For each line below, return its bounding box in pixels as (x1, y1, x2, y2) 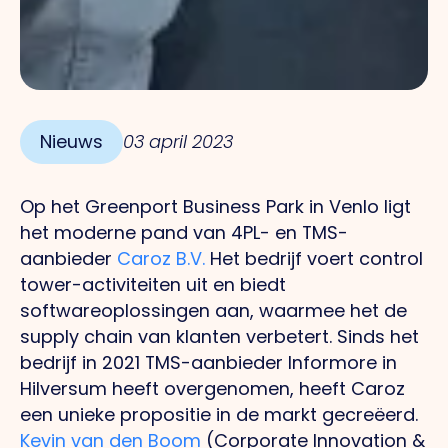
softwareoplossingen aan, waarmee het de (20, 298, 407, 324)
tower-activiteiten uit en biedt (20, 272, 286, 298)
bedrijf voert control (245, 246, 423, 272)
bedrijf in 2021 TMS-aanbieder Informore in (20, 350, 397, 376)
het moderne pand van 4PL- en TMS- (20, 220, 348, 246)
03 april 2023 (123, 129, 233, 155)
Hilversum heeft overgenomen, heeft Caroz (20, 376, 405, 402)
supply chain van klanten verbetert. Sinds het (20, 324, 419, 350)
